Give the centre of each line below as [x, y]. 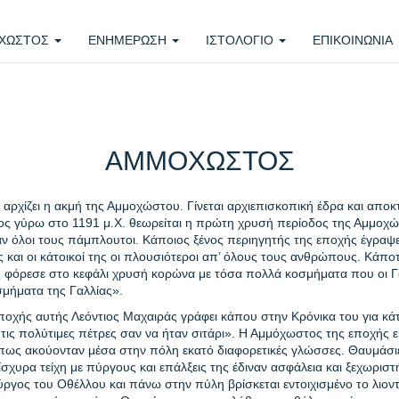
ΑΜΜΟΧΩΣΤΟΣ [199, 161]
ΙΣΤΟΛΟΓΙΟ [241, 40]
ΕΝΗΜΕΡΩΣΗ [129, 40]
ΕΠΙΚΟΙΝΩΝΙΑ [353, 40]
